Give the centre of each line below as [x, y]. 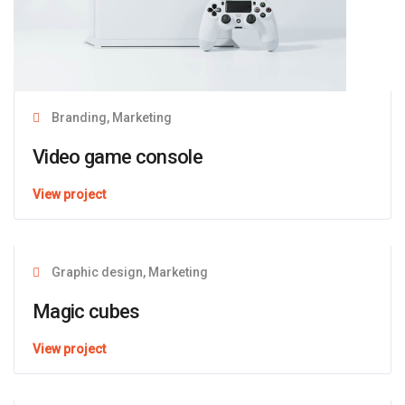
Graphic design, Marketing [128, 273]
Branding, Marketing [110, 118]
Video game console [118, 157]
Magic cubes [86, 312]
